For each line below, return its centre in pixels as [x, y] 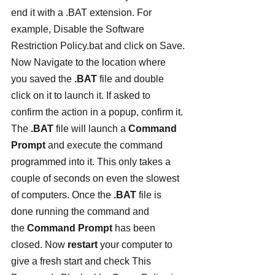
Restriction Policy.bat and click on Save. [98, 46]
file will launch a [91, 129]
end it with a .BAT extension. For [83, 13]
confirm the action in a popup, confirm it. [97, 112]
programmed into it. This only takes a [92, 162]
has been [136, 228]
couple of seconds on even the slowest [96, 178]
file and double [132, 79]
